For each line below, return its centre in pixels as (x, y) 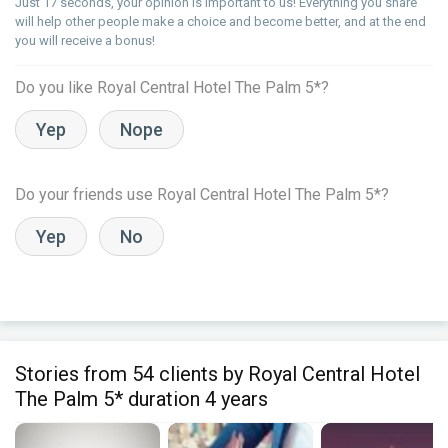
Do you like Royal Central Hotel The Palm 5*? (172, 87)
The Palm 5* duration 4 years (141, 399)
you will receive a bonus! (85, 40)
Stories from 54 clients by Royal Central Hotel (217, 374)
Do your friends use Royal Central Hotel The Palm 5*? (202, 194)
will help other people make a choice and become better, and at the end (220, 21)
